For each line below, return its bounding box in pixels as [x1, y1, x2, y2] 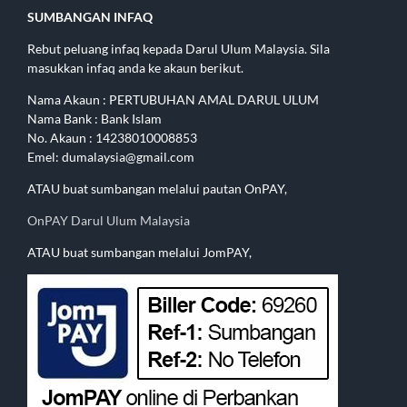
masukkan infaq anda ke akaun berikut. [27, 60, 243, 76]
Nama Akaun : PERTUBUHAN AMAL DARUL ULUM [27, 92, 319, 108]
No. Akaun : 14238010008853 [27, 130, 197, 146]
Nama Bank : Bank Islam [27, 111, 162, 127]
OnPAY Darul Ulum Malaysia [27, 213, 190, 229]
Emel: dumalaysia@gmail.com [27, 149, 194, 165]
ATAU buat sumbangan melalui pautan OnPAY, [27, 181, 287, 197]
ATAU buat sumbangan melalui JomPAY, [27, 244, 252, 261]
